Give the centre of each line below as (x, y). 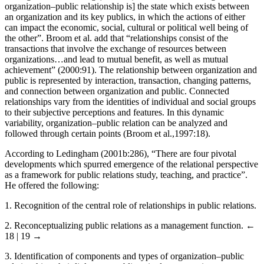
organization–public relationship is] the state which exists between (127, 16)
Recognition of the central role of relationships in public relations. (134, 216)
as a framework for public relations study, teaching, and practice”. (126, 185)
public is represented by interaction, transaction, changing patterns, (128, 91)
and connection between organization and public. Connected (117, 101)
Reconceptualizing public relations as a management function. (129, 236)
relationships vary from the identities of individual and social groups (130, 112)
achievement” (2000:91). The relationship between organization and (131, 80)
